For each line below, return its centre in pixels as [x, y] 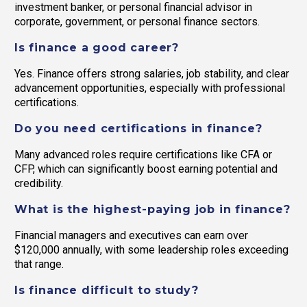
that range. [39, 265]
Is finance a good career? [97, 48]
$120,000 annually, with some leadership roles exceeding [151, 250]
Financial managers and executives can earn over [131, 236]
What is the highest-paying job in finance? [152, 210]
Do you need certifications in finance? [138, 129]
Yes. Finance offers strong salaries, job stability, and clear [152, 74]
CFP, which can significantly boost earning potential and [146, 169]
